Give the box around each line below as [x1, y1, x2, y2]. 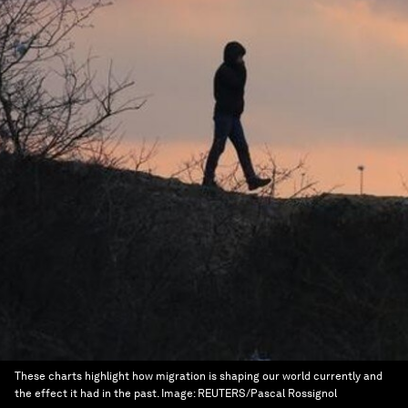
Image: [161, 387, 198, 400]
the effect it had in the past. [15, 387, 158, 400]
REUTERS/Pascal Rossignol [198, 387, 337, 400]
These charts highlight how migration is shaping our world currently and [15, 370, 382, 382]
